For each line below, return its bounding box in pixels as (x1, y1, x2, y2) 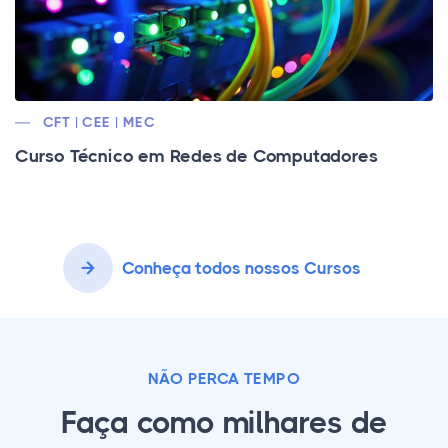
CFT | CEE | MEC (43, 114, 155, 130)
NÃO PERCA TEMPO (148, 369, 300, 388)
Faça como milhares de (60, 404, 388, 441)
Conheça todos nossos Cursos (122, 258, 361, 278)
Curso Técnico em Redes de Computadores (15, 146, 378, 166)
